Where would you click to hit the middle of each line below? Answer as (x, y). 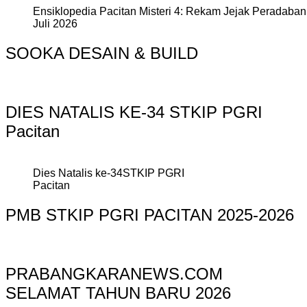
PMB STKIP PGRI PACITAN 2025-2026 (150, 214)
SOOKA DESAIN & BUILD (102, 53)
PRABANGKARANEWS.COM (114, 273)
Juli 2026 (55, 24)
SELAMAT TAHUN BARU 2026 (118, 293)
